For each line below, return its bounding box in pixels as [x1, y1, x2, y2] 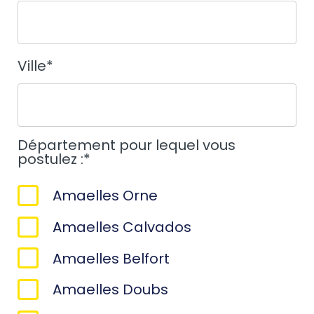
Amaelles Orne [53, 186, 158, 206]
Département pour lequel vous [18, 135, 235, 155]
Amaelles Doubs [53, 280, 168, 300]
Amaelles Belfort [53, 248, 170, 268]
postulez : [18, 149, 83, 169]
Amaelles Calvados [53, 217, 191, 238]
